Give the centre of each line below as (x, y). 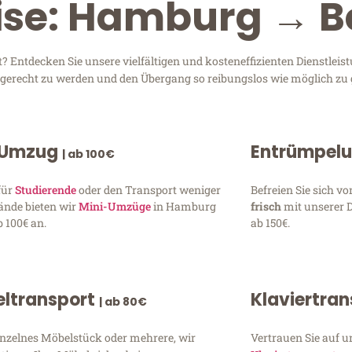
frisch (267, 207)
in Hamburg (184, 207)
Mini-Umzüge (115, 207)
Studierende (46, 190)
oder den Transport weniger (149, 190)
